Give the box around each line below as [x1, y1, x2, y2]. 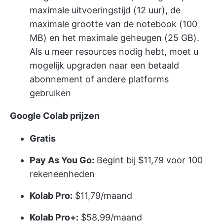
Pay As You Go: [30, 155, 94, 166]
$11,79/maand [73, 190, 132, 201]
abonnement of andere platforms [30, 74, 169, 85]
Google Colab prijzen [10, 110, 100, 121]
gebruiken [30, 88, 71, 99]
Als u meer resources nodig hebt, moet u [30, 46, 198, 57]
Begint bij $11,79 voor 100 [94, 155, 203, 166]
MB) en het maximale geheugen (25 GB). [30, 33, 199, 43]
